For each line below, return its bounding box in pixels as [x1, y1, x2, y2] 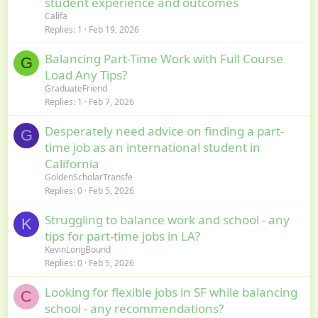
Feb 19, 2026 [89, 23, 139, 35]
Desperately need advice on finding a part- [45, 122, 284, 139]
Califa [45, 9, 67, 22]
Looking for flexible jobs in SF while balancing [45, 283, 297, 300]
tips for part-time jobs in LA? [45, 227, 200, 244]
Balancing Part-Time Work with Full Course [45, 50, 283, 67]
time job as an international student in [45, 138, 261, 155]
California [45, 155, 99, 172]
